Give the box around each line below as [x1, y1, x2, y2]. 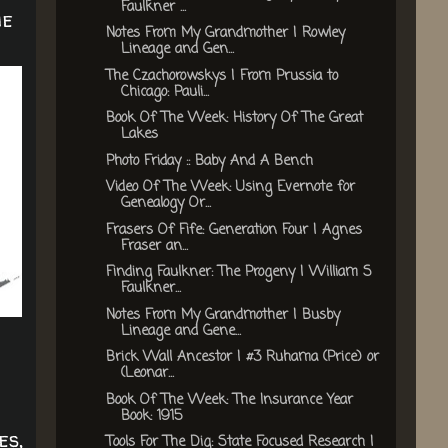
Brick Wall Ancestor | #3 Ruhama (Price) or [105, 347, 379, 369]
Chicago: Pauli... [120, 81, 209, 103]
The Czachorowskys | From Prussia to [105, 65, 338, 87]
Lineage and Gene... [120, 320, 241, 342]
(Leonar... [120, 363, 174, 385]
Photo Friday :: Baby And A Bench [105, 150, 313, 172]
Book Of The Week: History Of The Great [105, 108, 363, 130]
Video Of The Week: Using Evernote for [105, 177, 355, 199]
